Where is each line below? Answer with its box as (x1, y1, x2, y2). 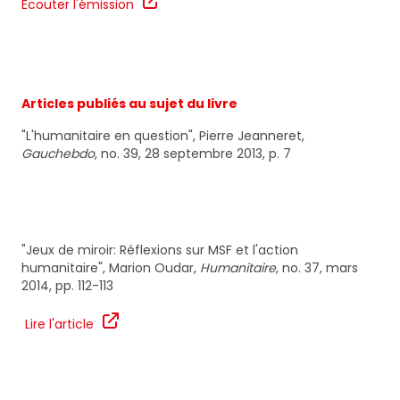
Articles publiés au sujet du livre (21, 95, 237, 113)
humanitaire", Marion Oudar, (21, 259, 200, 278)
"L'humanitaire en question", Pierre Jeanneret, (21, 127, 304, 146)
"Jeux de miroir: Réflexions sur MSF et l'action (21, 241, 298, 260)
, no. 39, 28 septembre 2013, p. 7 (95, 145, 291, 163)
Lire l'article (21, 315, 94, 334)
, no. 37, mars (276, 259, 358, 278)
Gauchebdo (21, 145, 95, 163)
